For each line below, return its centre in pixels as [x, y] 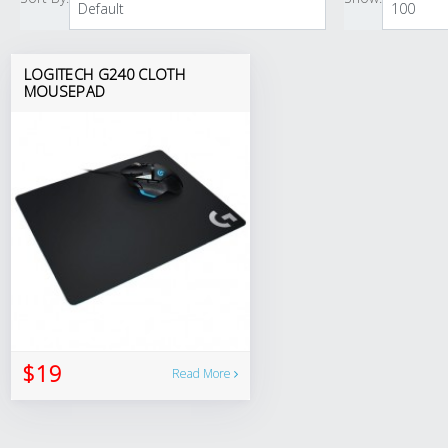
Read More [202, 373]
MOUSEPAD [64, 90]
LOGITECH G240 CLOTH [104, 73]
